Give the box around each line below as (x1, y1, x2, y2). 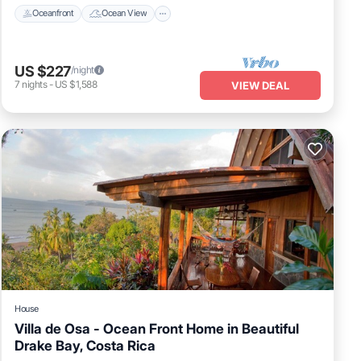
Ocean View (102, 7, 147, 19)
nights (22, 78, 48, 91)
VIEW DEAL (231, 78, 289, 92)
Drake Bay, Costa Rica (15, 337, 156, 354)
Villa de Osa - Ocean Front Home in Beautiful (15, 320, 299, 337)
